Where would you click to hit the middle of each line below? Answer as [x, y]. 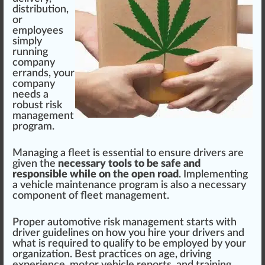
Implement [210, 174]
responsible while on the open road [96, 174]
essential [123, 153]
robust [28, 105]
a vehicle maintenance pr [71, 185]
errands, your [43, 73]
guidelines [66, 233]
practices [120, 254]
